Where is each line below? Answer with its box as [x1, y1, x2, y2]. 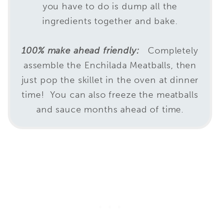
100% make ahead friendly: [22, 45, 139, 56]
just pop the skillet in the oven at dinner [21, 75, 199, 86]
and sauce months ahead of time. [36, 104, 184, 115]
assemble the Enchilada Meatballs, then [23, 60, 197, 71]
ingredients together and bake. [42, 16, 178, 27]
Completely [142, 45, 198, 56]
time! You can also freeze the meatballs [22, 89, 198, 101]
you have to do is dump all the [42, 1, 178, 12]
